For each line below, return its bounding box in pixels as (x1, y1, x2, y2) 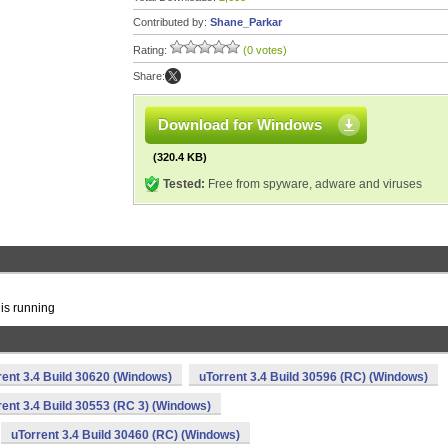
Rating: (133, 44, 170, 56)
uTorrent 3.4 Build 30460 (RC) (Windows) (11, 428, 240, 442)
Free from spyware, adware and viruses (205, 177, 422, 191)
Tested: (163, 177, 205, 191)
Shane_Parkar (210, 16, 282, 28)
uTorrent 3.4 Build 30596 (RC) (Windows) (199, 370, 428, 384)
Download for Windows (158, 116, 322, 133)
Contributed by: (133, 16, 210, 28)
